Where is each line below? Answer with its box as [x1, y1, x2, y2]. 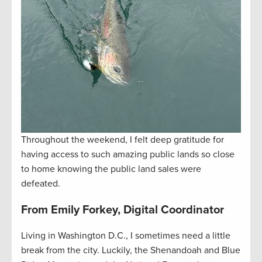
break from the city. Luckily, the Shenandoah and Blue [21, 244, 240, 256]
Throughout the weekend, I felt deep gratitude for [21, 133, 224, 146]
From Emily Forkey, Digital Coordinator [21, 202, 224, 217]
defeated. [21, 177, 60, 189]
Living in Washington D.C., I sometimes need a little [21, 229, 230, 242]
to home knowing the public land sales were [21, 163, 201, 175]
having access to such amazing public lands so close [21, 148, 235, 160]
